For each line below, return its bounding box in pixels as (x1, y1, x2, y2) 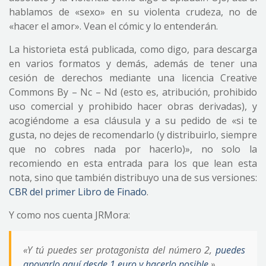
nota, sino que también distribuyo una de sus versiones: (9, 171, 257, 184)
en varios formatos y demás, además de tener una (9, 57, 257, 70)
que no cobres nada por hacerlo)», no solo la (9, 142, 257, 156)
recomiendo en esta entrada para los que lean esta (9, 157, 257, 170)
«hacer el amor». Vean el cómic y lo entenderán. (9, 20, 218, 33)
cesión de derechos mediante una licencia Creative (9, 71, 257, 84)
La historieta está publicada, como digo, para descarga (9, 43, 257, 56)
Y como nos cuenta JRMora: (9, 208, 130, 221)
